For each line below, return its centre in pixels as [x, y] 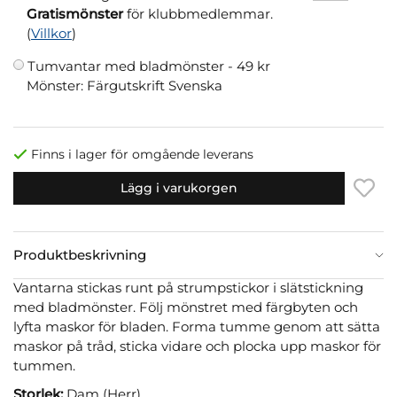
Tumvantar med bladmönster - [132, 66]
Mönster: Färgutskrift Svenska [125, 85]
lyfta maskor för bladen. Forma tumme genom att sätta [197, 326]
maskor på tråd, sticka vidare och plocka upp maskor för [197, 346]
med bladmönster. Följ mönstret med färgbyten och [186, 307]
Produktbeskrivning [80, 254]
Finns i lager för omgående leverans [142, 154]
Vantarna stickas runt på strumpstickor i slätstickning [188, 287]
